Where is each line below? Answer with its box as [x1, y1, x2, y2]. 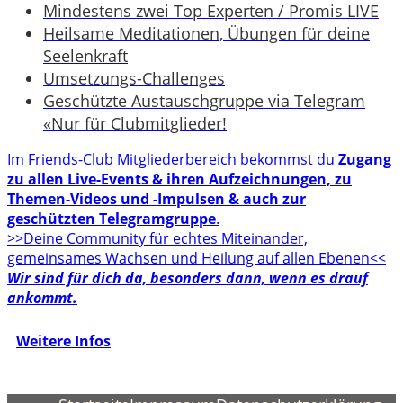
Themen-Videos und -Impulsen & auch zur [7, 188, 306, 209]
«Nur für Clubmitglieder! [43, 112, 227, 134]
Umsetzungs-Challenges [43, 67, 225, 89]
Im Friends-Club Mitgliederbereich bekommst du [7, 148, 338, 169]
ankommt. [7, 287, 77, 308]
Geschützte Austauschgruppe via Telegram [43, 89, 365, 112]
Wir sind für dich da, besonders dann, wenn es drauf [7, 267, 368, 288]
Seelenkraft [43, 44, 128, 67]
